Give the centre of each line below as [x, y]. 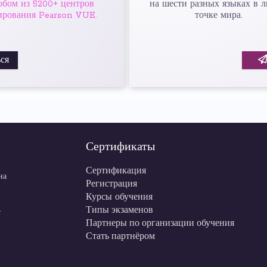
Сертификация [116, 171]
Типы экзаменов [119, 210]
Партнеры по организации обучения [160, 223]
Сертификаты [120, 147]
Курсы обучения [119, 197]
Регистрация [111, 184]
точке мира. [219, 15]
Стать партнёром [122, 237]
